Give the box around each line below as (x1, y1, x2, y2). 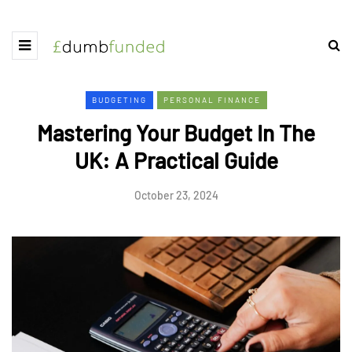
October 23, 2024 (134, 189, 218, 202)
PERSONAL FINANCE (163, 95, 261, 104)
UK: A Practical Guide (74, 147, 278, 174)
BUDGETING (91, 95, 147, 104)
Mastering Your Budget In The (37, 119, 315, 146)
